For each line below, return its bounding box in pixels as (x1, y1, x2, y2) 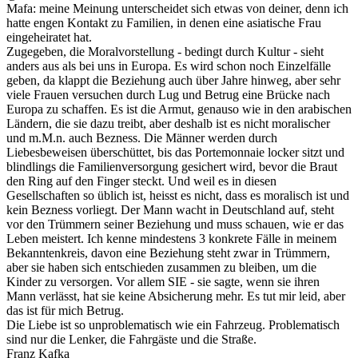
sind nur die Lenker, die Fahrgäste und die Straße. (6, 332, 257, 346)
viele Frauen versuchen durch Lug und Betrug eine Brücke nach (6, 87, 330, 101)
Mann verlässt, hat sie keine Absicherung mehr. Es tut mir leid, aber (6, 288, 345, 303)
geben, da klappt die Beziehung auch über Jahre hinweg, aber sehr (6, 73, 340, 87)
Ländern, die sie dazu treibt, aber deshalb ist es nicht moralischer (6, 116, 330, 130)
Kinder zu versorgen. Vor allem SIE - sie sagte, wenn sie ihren (6, 274, 320, 288)
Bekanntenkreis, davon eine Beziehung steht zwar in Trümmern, (6, 245, 330, 260)
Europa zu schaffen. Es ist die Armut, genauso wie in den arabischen (6, 101, 352, 116)
